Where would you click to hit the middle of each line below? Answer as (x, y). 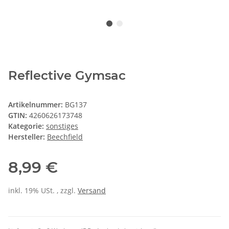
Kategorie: (27, 126)
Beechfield (65, 136)
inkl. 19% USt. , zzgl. (43, 190)
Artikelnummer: (37, 104)
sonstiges (62, 126)
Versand (92, 190)
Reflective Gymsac (67, 75)
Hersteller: (27, 136)
